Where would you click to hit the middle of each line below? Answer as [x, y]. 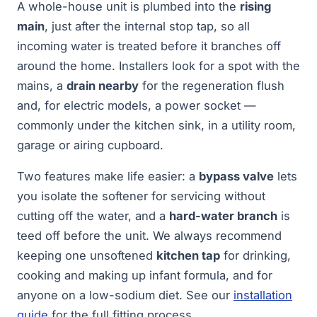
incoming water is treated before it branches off [149, 46]
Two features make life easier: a [108, 176]
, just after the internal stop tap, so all [147, 26]
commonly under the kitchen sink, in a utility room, [156, 125]
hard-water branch [223, 216]
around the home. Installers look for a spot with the [158, 65]
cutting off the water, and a [93, 216]
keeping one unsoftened [87, 255]
